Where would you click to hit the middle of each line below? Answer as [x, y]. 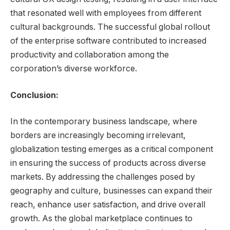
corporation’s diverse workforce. [74, 69]
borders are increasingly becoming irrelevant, [98, 136]
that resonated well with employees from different [106, 13]
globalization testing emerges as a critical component [112, 149]
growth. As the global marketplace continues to [101, 219]
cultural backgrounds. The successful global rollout [110, 27]
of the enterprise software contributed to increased [108, 41]
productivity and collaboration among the [90, 55]
